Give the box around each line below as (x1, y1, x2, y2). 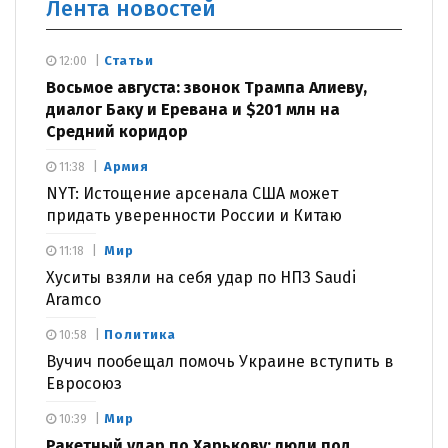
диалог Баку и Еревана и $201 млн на (46, 99, 340, 119)
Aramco (46, 289, 101, 309)
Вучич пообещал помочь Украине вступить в (46, 351, 394, 371)
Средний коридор (46, 121, 188, 141)
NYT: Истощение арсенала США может (46, 183, 338, 203)
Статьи (104, 52, 154, 68)
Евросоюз (46, 373, 122, 393)
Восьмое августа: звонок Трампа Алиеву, (46, 77, 367, 97)
